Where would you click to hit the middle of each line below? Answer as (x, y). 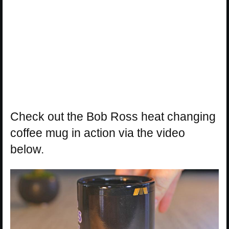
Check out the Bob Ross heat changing (113, 116)
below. (27, 149)
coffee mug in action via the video (98, 133)
